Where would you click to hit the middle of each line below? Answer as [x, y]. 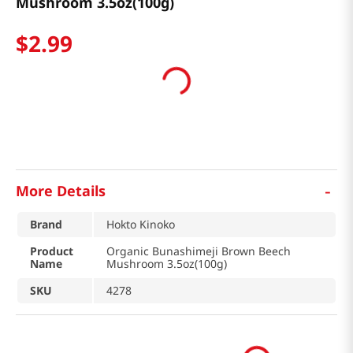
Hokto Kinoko [141, 225]
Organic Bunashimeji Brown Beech [199, 251]
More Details [61, 190]
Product [52, 251]
